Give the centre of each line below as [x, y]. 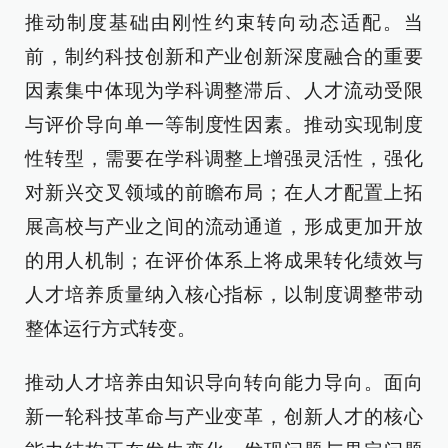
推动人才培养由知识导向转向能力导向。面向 [224, 382]
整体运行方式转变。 [110, 328]
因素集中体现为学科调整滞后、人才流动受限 [224, 90]
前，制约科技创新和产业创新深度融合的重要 [224, 56]
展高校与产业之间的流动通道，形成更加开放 [224, 226]
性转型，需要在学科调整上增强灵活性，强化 [224, 158]
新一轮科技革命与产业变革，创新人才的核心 [224, 416]
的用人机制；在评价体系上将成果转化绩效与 [224, 260]
